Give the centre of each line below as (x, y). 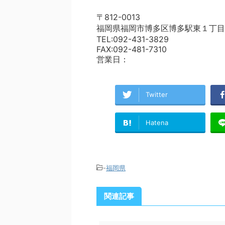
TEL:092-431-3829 (133, 39)
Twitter (156, 95)
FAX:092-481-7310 (132, 49)
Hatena (157, 122)
